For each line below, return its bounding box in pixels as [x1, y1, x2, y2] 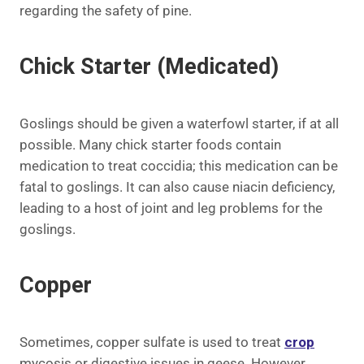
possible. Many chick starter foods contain [19, 136, 281, 153]
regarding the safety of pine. [19, 2, 192, 19]
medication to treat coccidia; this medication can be [19, 157, 338, 174]
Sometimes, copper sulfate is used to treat [19, 333, 284, 350]
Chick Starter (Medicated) [19, 54, 279, 80]
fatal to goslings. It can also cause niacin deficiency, [19, 178, 335, 195]
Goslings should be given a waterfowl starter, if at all [19, 115, 339, 132]
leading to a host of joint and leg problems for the [19, 199, 323, 216]
